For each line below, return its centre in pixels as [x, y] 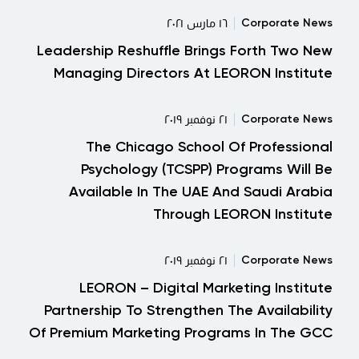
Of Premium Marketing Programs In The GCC [181, 333]
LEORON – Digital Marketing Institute [206, 288]
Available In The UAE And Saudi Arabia [201, 192]
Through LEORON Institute [243, 214]
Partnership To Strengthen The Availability [188, 310]
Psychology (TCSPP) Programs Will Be [207, 169]
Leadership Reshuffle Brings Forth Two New [185, 50]
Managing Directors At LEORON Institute [193, 73]
